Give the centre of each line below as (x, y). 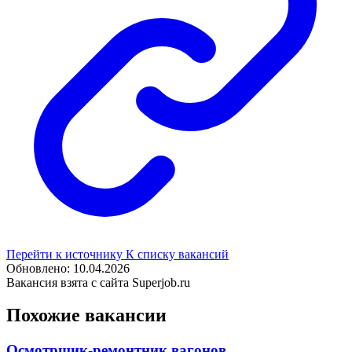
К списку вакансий (177, 254)
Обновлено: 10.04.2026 (68, 268)
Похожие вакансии (86, 315)
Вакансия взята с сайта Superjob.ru (98, 282)
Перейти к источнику (66, 254)
